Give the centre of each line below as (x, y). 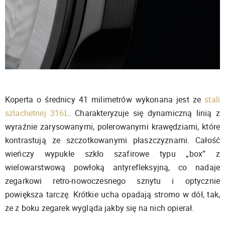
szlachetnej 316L (37, 113)
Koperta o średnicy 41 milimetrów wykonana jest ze (105, 99)
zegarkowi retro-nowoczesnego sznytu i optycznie (113, 181)
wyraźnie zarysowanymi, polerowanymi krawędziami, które (113, 126)
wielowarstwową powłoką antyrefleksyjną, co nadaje (113, 167)
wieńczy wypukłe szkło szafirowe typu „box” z (113, 153)
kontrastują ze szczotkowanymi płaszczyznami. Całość (113, 140)
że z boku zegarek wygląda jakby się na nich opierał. (100, 208)
